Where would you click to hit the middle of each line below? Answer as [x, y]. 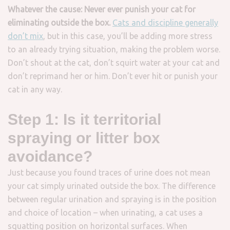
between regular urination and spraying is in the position [112, 199]
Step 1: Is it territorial [84, 119]
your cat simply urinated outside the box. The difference [112, 186]
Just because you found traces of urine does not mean [109, 172]
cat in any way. [35, 89]
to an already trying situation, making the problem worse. [114, 49]
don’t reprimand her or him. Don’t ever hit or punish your [113, 76]
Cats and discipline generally [165, 23]
